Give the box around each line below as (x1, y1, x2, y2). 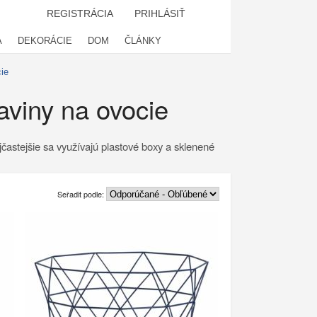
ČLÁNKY (125, 35, 161, 46)
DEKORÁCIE (18, 35, 72, 46)
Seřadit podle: (57, 188, 106, 200)
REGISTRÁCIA (47, 8, 113, 19)
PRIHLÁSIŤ (134, 8, 185, 19)
